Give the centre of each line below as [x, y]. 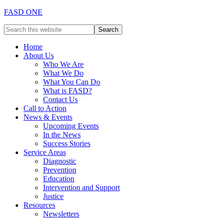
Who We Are [63, 64]
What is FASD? [67, 91]
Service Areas [45, 152]
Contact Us [60, 99]
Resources [39, 205]
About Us [39, 55]
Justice [53, 196]
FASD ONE [23, 12]
